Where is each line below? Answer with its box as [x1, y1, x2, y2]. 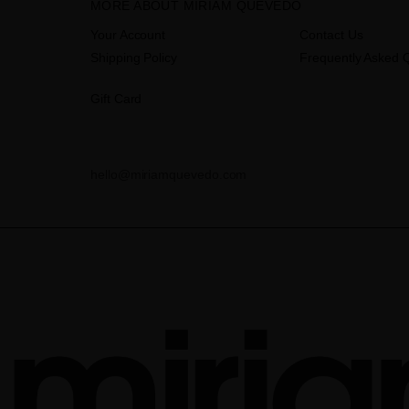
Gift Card [90, 90, 142, 106]
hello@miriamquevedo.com [90, 166, 247, 182]
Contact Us [299, 26, 363, 42]
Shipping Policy [90, 49, 177, 65]
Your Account [90, 26, 166, 42]
